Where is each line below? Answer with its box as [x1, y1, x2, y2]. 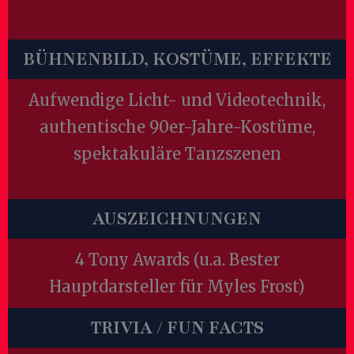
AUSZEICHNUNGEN [92, 207, 262, 231]
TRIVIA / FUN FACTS [90, 316, 264, 340]
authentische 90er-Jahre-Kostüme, [39, 117, 315, 137]
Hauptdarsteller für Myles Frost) [49, 277, 305, 296]
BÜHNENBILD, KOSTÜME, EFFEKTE [22, 47, 332, 71]
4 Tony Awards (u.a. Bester [74, 250, 280, 269]
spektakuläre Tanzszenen [73, 144, 281, 164]
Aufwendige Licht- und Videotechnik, [28, 90, 326, 110]
